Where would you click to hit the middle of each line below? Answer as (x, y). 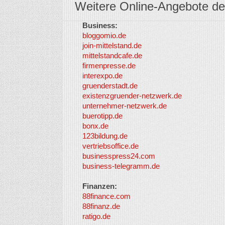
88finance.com (106, 196)
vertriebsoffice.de (110, 146)
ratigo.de (96, 216)
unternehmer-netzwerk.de (124, 106)
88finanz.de (101, 206)
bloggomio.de (104, 35)
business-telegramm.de (121, 166)
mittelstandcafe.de (112, 55)
